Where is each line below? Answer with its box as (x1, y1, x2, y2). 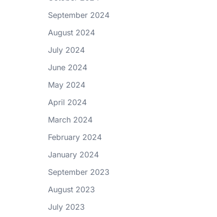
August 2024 (47, 28, 95, 37)
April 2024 (47, 97, 87, 107)
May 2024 (47, 80, 85, 90)
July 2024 (47, 45, 85, 55)
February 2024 (47, 132, 102, 142)
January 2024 (47, 150, 99, 159)
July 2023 (47, 202, 85, 212)
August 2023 (47, 185, 95, 194)
